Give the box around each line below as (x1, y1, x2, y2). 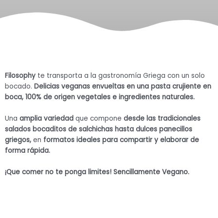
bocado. (5, 81, 34, 91)
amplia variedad (19, 113, 73, 123)
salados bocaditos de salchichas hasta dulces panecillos (5, 124, 192, 134)
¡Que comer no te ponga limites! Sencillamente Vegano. (5, 167, 189, 177)
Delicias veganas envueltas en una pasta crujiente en (34, 81, 211, 91)
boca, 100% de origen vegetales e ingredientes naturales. (5, 92, 195, 102)
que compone (73, 113, 124, 123)
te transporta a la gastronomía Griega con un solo (37, 71, 205, 80)
